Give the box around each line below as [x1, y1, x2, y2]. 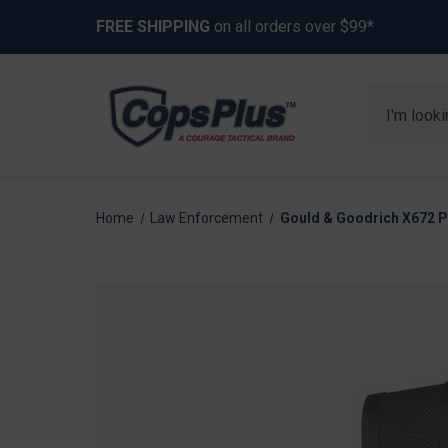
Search [368, 87, 418, 106]
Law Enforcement [150, 210, 264, 226]
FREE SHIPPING [96, 17, 210, 36]
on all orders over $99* [210, 17, 374, 36]
